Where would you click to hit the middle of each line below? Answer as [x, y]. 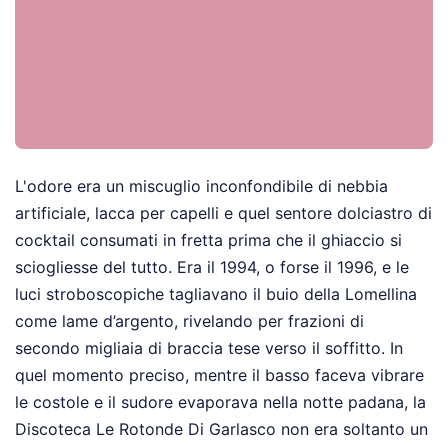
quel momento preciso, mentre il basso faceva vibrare [219, 375]
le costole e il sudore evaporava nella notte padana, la [220, 402]
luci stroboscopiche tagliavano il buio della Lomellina [216, 294]
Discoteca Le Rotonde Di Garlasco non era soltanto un [221, 429]
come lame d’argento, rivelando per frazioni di [189, 321]
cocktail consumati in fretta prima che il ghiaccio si [208, 240]
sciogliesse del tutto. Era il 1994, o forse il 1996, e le [212, 267]
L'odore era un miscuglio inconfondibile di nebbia [201, 186]
